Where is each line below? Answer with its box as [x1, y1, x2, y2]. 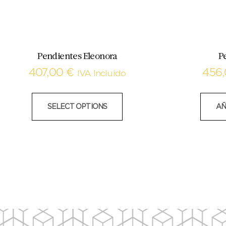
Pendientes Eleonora [37, 50, 117, 62]
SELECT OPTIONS [47, 104, 107, 110]
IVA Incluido [77, 70, 126, 78]
